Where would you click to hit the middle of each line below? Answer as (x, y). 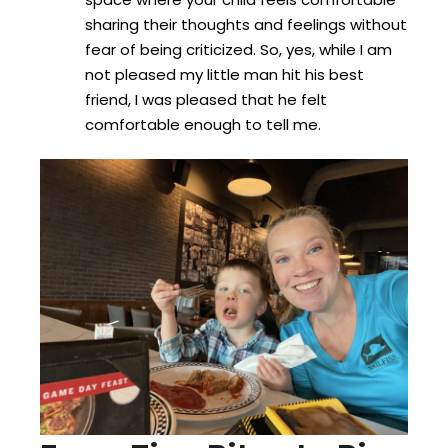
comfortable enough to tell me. (203, 124)
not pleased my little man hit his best (224, 74)
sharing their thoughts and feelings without (246, 24)
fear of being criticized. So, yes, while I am (238, 49)
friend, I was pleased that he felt (206, 99)
